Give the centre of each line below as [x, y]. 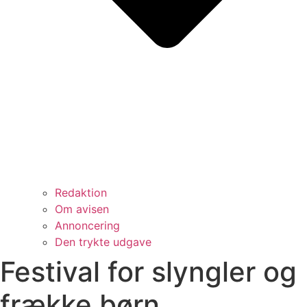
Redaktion [81, 192]
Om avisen [82, 209]
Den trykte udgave [103, 242]
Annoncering [87, 225]
